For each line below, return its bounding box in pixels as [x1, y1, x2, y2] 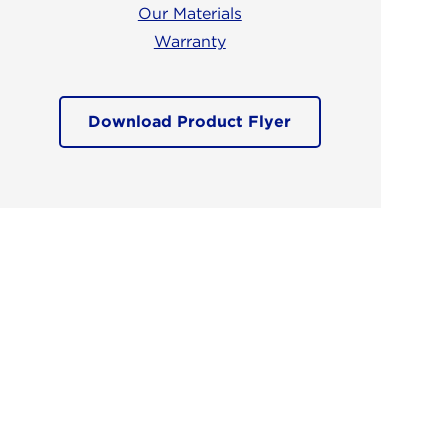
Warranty [153, 31, 226, 51]
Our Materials [137, 3, 242, 23]
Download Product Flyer [88, 111, 292, 131]
